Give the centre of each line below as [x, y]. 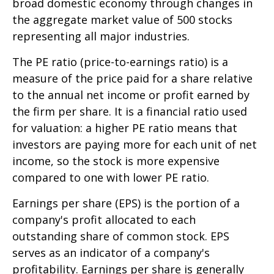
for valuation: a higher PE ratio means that [125, 128]
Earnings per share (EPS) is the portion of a [126, 203]
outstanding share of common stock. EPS [121, 236]
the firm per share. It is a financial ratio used [130, 111]
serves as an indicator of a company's [111, 252]
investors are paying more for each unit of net [135, 144]
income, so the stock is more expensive [116, 161]
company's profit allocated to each [104, 219]
